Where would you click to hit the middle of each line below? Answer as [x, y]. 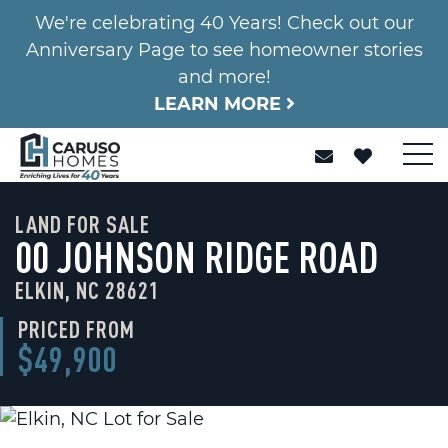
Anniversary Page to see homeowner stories [224, 50]
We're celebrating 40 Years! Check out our [224, 23]
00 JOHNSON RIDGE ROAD [196, 257]
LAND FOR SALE [82, 224]
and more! [224, 77]
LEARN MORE [219, 104]
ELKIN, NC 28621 [87, 290]
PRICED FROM [76, 329]
